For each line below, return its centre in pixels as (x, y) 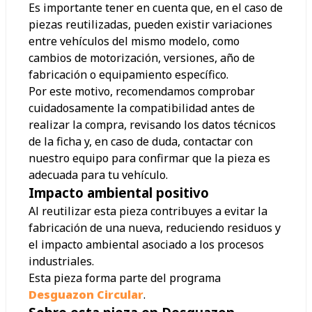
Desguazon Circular (86, 295)
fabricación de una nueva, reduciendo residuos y (155, 228)
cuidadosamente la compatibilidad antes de (142, 108)
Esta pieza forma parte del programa (125, 278)
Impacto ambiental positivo (119, 193)
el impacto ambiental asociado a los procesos (146, 245)
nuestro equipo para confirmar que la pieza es (149, 158)
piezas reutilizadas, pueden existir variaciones (150, 25)
